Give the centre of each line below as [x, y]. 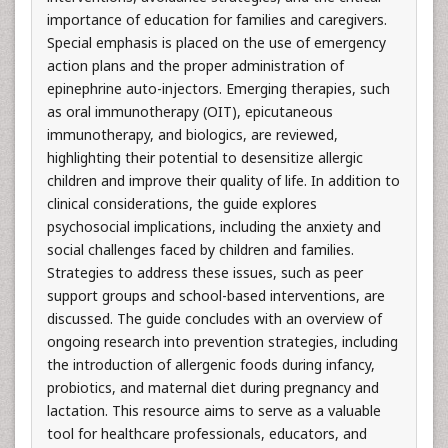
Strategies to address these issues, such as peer [205, 272]
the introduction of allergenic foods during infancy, [211, 364]
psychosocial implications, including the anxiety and [214, 226]
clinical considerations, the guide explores [182, 203]
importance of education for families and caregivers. [217, 19]
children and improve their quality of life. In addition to [223, 180]
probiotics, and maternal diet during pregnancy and [213, 387]
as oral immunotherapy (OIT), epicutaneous [190, 111]
